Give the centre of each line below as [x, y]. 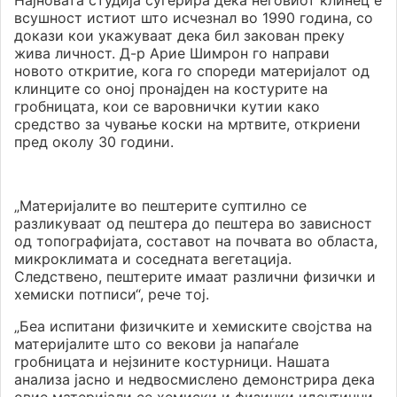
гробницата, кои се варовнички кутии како [167, 107]
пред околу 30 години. [94, 142]
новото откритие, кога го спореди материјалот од [192, 71]
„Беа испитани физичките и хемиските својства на [193, 327]
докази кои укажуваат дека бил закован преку [179, 36]
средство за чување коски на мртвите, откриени [187, 125]
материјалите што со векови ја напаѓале [156, 344]
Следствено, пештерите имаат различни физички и [195, 277]
